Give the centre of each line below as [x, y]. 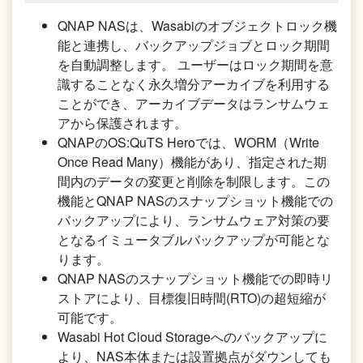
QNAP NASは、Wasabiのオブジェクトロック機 [197, 26]
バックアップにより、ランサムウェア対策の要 [194, 220]
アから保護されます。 [122, 123]
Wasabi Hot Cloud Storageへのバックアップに [192, 337]
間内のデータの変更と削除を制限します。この [194, 181]
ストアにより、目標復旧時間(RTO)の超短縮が [192, 298]
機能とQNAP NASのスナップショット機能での [195, 201]
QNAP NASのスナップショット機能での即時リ [195, 279]
